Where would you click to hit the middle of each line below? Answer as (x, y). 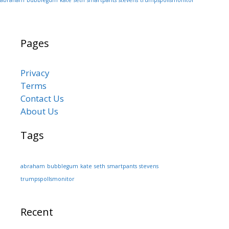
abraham (33, 166)
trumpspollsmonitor (48, 179)
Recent (37, 212)
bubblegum (63, 166)
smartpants (122, 166)
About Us (39, 111)
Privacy (35, 73)
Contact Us (42, 98)
